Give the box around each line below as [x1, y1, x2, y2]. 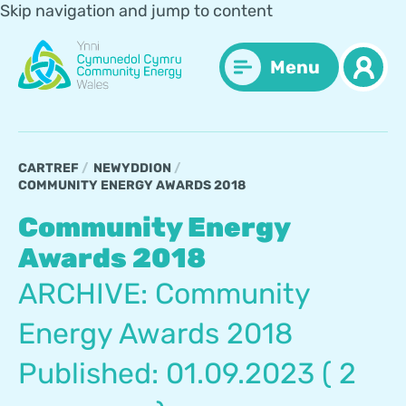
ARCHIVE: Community [18, 275, 310, 311]
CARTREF [18, 159, 79, 176]
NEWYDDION [93, 159, 171, 176]
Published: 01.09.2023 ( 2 [18, 355, 356, 391]
